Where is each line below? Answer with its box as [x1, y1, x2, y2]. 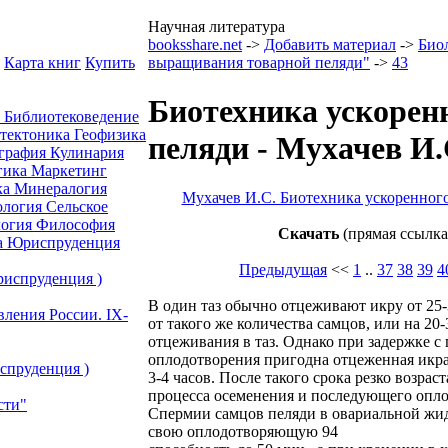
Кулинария [50, 144, 124, 161]
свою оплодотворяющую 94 [148, 422, 338, 440]
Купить [85, 54, 135, 71]
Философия [36, 216, 115, 233]
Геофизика [74, 126, 146, 143]
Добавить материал [264, 36, 396, 53]
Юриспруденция [7, 234, 120, 251]
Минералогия [14, 180, 107, 197]
